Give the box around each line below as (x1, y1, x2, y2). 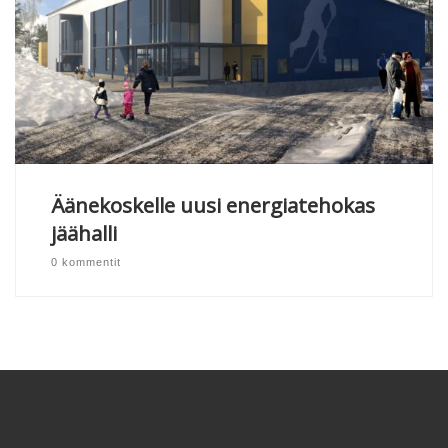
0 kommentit (50, 255, 121, 268)
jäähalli (50, 219, 117, 248)
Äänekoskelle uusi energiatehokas (50, 191, 375, 220)
